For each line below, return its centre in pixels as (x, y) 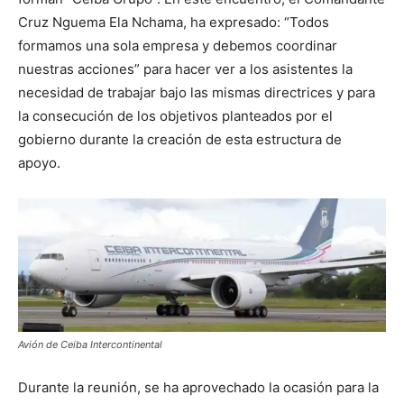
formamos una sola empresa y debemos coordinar (178, 45)
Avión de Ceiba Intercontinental (90, 345)
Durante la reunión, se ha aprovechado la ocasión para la (198, 388)
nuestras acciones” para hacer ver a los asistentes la (185, 69)
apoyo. (39, 162)
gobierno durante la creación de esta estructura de (180, 139)
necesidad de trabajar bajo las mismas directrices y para (197, 92)
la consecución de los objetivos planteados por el (175, 115)
